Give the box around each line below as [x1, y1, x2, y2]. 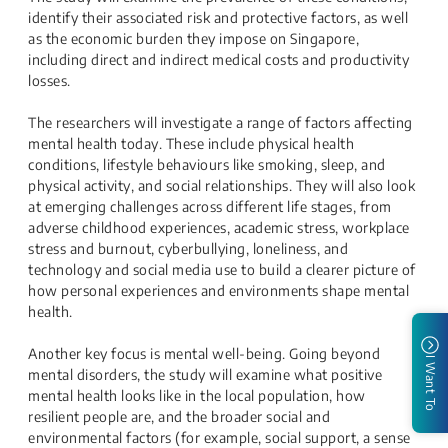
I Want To [423, 355, 438, 412]
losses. [28, 72, 71, 89]
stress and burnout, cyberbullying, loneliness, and [28, 240, 348, 257]
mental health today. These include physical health [28, 135, 354, 152]
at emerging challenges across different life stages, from [28, 198, 392, 215]
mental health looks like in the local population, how [28, 387, 366, 404]
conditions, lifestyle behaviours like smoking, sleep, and [28, 156, 386, 173]
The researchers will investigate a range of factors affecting [28, 114, 413, 131]
